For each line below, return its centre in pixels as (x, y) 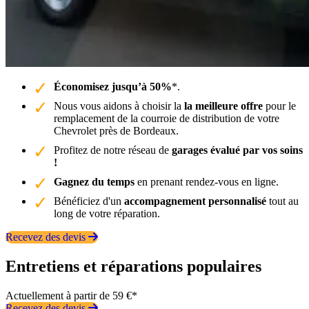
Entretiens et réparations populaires (133, 266)
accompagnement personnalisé (195, 201)
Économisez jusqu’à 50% (113, 86)
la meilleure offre (223, 106)
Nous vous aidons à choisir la (119, 106)
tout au (282, 201)
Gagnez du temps (94, 181)
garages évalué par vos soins (237, 150)
